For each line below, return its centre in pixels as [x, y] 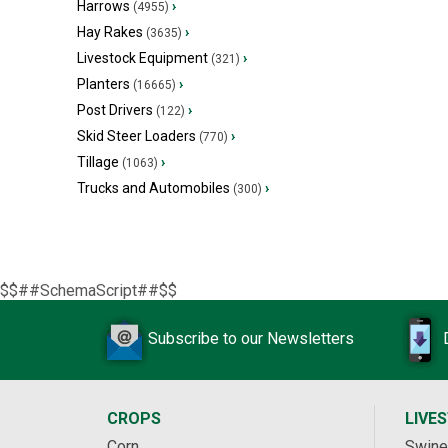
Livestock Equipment [142, 58]
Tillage [98, 162]
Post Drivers [115, 110]
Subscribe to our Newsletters [251, 339]
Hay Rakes [110, 32]
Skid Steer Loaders [136, 136]
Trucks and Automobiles [153, 188]
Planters [103, 84]
